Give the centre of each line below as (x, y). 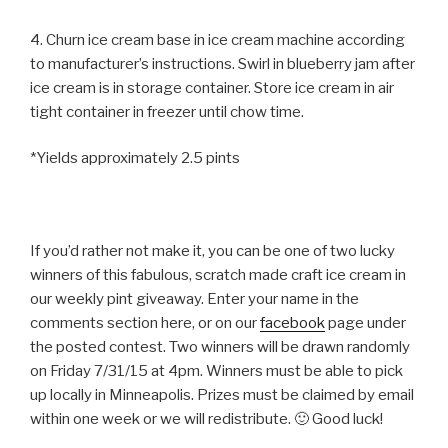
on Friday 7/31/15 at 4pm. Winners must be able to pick (216, 371)
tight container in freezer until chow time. (167, 111)
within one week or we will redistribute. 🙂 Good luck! (206, 419)
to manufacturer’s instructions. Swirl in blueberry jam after (222, 63)
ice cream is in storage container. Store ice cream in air (212, 87)
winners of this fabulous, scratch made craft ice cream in (218, 275)
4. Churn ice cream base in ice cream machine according (217, 39)
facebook (292, 323)
